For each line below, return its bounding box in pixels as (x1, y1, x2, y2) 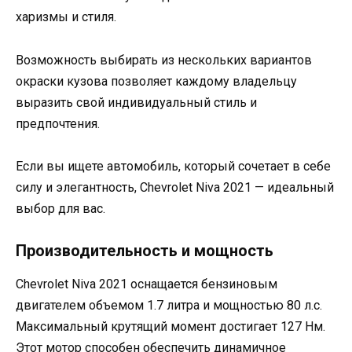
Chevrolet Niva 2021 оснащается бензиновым (16, 276, 277, 291)
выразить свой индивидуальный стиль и (16, 94, 257, 110)
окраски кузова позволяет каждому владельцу (16, 73, 297, 89)
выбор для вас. (16, 200, 105, 216)
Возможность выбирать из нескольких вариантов (16, 52, 312, 68)
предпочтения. (16, 115, 100, 131)
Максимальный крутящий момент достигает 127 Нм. (16, 318, 325, 334)
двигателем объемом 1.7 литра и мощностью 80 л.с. (16, 297, 322, 313)
